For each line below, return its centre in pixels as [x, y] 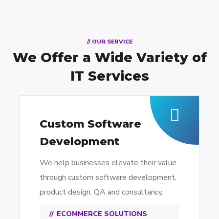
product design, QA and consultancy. [101, 192]
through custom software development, [108, 178]
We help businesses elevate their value [108, 163]
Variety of [171, 58]
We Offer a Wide [74, 58]
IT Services [109, 76]
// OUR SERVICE [109, 42]
